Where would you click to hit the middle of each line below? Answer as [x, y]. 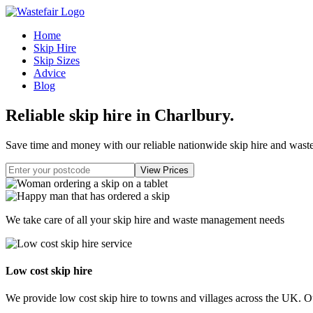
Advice [50, 73]
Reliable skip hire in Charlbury [118, 115]
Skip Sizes [57, 60]
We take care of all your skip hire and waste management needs [145, 219]
